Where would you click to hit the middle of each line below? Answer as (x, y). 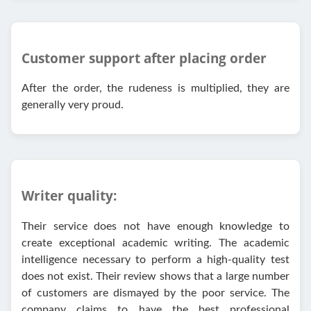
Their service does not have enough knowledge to (155, 226)
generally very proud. (73, 105)
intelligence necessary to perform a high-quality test (155, 259)
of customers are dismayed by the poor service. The (155, 293)
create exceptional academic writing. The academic (155, 243)
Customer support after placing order (144, 58)
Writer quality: (69, 196)
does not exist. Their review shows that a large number (155, 276)
